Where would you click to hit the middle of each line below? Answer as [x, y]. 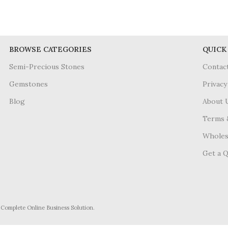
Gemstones [28, 84]
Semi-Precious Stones [47, 67]
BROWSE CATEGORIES [50, 50]
